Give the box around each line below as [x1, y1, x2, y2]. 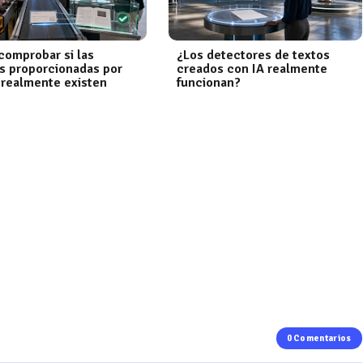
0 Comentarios [286, 333, 352, 344]
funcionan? [176, 75, 241, 92]
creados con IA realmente [176, 61, 327, 78]
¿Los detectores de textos [176, 47, 330, 64]
